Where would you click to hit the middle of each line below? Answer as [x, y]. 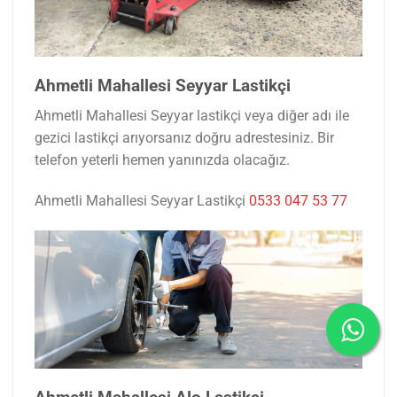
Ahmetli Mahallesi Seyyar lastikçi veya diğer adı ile [192, 116]
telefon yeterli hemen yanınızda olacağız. [162, 160]
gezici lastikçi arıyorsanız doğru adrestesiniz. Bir [184, 138]
